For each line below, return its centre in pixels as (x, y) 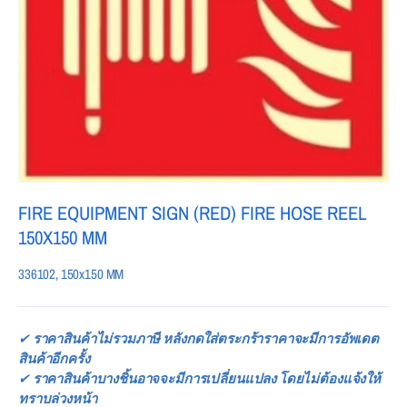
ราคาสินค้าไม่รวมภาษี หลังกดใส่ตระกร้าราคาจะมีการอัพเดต (205, 338)
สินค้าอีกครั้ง (54, 358)
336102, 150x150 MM (71, 273)
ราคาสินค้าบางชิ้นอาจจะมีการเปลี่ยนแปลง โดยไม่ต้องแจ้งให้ (205, 378)
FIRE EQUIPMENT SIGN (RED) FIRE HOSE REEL (192, 212)
